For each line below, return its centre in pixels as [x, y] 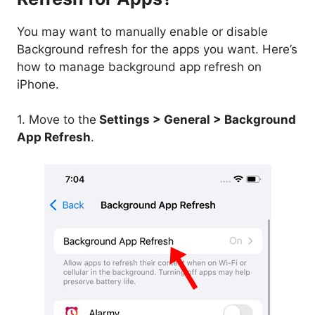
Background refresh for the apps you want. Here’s [157, 49]
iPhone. [38, 84]
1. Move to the [57, 120]
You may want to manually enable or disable [142, 31]
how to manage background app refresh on [139, 66]
